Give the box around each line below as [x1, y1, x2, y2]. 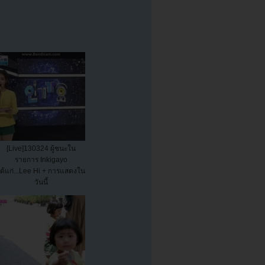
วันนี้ [34, 178, 48, 187]
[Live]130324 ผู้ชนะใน [6, 144, 76, 153]
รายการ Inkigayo [14, 156, 67, 164]
